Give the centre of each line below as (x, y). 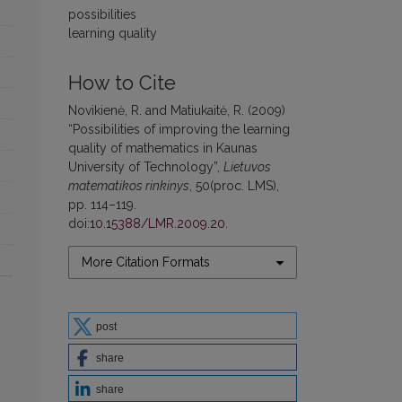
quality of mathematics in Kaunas (163, 149)
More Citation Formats (146, 262)
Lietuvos (247, 167)
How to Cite (122, 83)
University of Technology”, (146, 167)
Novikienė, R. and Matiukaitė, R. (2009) (177, 111)
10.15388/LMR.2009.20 (157, 224)
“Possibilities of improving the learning (179, 130)
